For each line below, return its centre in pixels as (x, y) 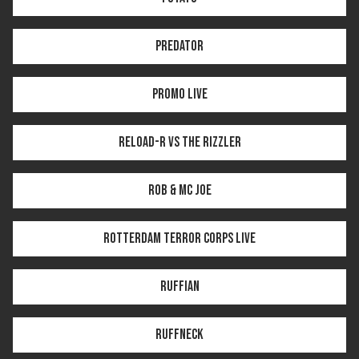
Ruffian (179, 286)
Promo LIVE (179, 94)
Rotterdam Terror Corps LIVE (179, 238)
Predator (179, 46)
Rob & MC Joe (179, 190)
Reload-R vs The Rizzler (179, 142)
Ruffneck (179, 334)
